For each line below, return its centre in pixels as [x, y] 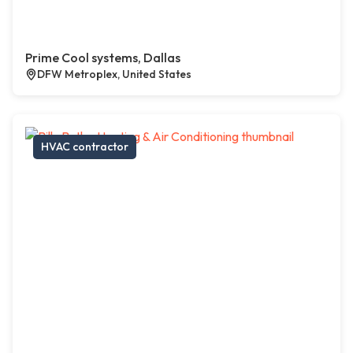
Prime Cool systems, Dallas [103, 58]
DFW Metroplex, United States [114, 74]
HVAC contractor [85, 147]
